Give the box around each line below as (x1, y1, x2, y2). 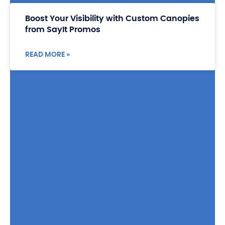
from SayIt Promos (25, 26, 100, 34)
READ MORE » (25, 51, 70, 58)
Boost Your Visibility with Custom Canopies (25, 15, 199, 23)
